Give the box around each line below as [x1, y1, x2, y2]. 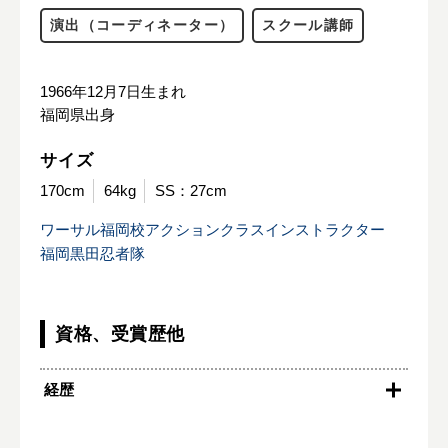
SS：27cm [155, 182, 227, 199]
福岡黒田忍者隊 [40, 245, 145, 262]
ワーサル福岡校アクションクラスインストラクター [40, 221, 385, 238]
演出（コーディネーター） [50, 18, 235, 33]
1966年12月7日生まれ [40, 84, 186, 100]
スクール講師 [262, 18, 355, 33]
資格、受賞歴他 [55, 324, 185, 344]
